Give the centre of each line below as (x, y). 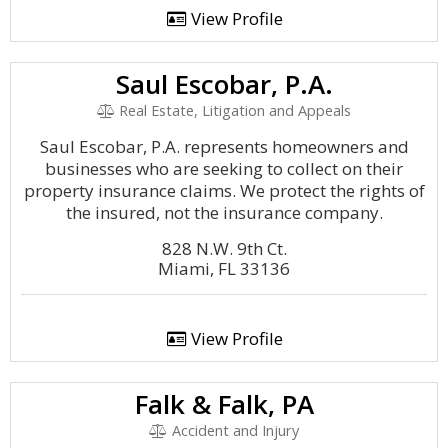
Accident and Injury (233, 430)
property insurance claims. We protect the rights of (224, 190)
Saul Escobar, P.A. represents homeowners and (224, 146)
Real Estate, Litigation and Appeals (233, 110)
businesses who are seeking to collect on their (224, 168)
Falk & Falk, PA (224, 404)
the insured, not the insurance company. (224, 212)
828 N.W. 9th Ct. (224, 248)
